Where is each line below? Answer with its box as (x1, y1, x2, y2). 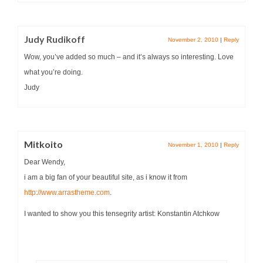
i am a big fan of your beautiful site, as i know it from (24, 173, 187, 181)
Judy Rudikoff (24, 33, 85, 45)
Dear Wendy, (24, 157, 65, 166)
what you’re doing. (24, 68, 83, 76)
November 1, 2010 (168, 141, 218, 148)
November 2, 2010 (168, 36, 218, 43)
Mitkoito (24, 138, 63, 150)
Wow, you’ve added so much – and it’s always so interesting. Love (24, 52, 234, 61)
